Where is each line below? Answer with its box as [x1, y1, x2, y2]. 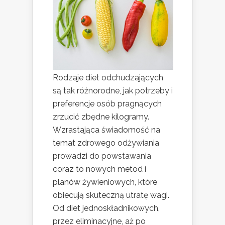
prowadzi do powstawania [53, 151, 151, 161]
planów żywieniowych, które [53, 177, 157, 187]
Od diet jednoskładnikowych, [53, 203, 160, 213]
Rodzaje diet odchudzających [53, 72, 163, 82]
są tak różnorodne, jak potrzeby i [53, 85, 173, 95]
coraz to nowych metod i [53, 164, 146, 174]
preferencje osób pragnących [53, 98, 162, 108]
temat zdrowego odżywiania [53, 138, 159, 148]
